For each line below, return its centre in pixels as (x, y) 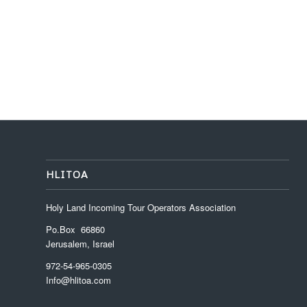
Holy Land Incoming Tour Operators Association (141, 208)
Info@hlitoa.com (78, 280)
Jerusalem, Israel (80, 244)
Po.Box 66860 (75, 230)
